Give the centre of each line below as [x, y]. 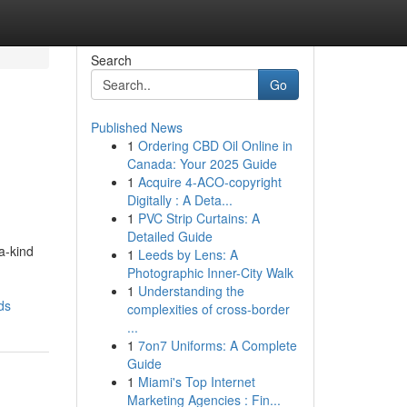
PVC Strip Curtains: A [199, 218]
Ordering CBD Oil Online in [215, 145]
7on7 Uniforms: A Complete [217, 345]
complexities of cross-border [208, 309]
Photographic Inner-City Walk [210, 273]
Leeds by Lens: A [188, 254]
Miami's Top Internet [196, 382]
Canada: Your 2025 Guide [202, 164]
